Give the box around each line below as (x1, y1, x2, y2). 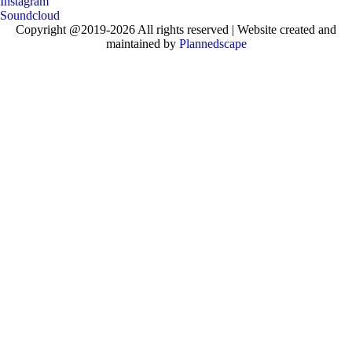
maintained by (105, 36, 179, 50)
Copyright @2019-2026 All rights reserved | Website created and (16, 22, 336, 36)
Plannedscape (178, 36, 247, 50)
